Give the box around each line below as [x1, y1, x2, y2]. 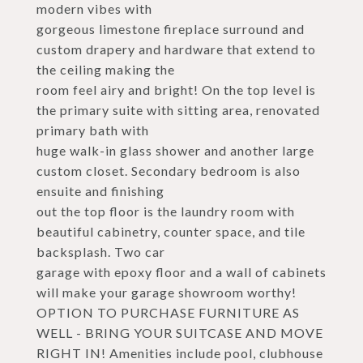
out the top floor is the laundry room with [36, 203, 295, 219]
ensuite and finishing [36, 183, 164, 199]
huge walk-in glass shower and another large [36, 143, 314, 158]
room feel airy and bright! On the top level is [36, 82, 316, 97]
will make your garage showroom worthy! [36, 284, 297, 300]
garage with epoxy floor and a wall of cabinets [36, 264, 327, 280]
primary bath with [36, 122, 149, 138]
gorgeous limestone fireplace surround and [36, 21, 305, 36]
